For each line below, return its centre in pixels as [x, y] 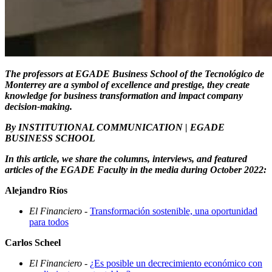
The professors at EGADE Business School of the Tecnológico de [134, 74]
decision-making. [39, 107]
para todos [49, 222]
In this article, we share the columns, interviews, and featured [126, 159]
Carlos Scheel [33, 243]
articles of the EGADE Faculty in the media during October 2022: [136, 170]
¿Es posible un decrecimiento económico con [176, 263]
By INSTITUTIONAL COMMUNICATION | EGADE [115, 127]
